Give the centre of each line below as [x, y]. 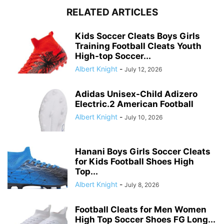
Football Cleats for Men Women [141, 209]
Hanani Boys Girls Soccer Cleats [143, 151]
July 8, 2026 [142, 184]
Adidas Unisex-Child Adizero [136, 94]
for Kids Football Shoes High [134, 161]
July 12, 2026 [143, 69]
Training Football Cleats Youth [138, 46]
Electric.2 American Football [134, 104]
